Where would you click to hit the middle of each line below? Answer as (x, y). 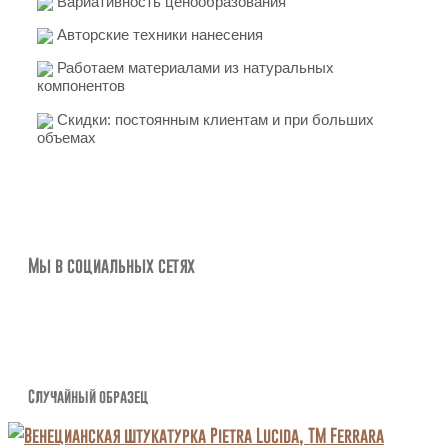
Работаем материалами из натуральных (193, 68)
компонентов (80, 86)
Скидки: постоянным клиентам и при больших (213, 119)
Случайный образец (88, 396)
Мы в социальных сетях (111, 264)
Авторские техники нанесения (157, 34)
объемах (66, 137)
